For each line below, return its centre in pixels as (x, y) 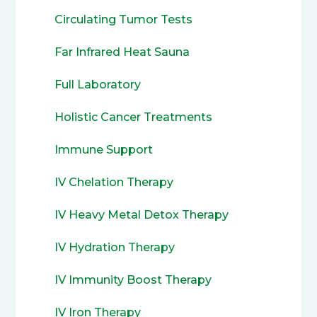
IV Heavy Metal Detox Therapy (142, 214)
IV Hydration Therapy (115, 247)
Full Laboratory (98, 84)
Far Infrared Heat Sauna (122, 52)
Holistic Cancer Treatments (134, 117)
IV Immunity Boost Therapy (133, 279)
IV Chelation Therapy (114, 182)
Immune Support (104, 149)
